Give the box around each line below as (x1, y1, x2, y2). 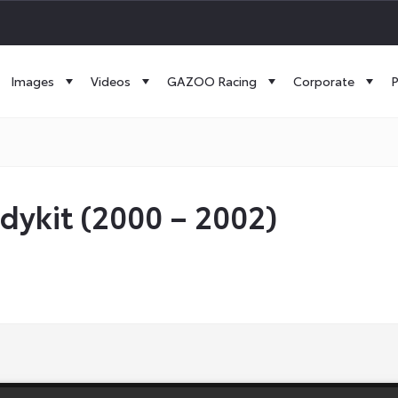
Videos (91, 72, 131, 90)
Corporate (293, 72, 354, 90)
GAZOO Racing (167, 72, 257, 90)
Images (11, 72, 54, 90)
